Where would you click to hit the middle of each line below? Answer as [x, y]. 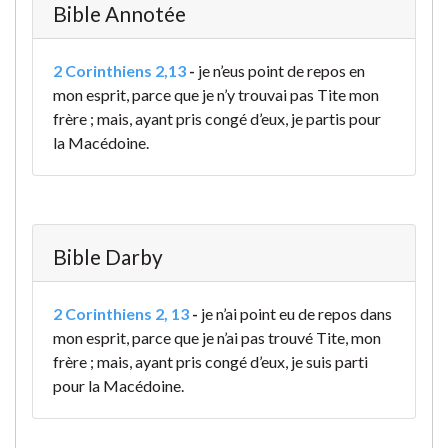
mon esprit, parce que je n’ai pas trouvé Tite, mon [217, 338]
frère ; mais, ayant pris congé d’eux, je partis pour [217, 119]
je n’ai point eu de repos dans [296, 314]
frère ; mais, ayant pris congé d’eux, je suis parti [210, 362]
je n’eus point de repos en [281, 71]
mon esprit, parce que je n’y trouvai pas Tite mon [216, 95]
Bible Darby [108, 257]
